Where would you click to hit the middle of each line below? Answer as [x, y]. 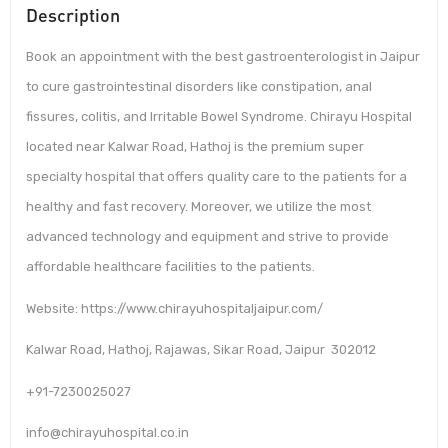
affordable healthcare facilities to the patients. [170, 267]
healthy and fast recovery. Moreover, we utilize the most [198, 207]
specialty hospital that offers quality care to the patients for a [216, 177]
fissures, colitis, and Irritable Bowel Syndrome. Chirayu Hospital [219, 117]
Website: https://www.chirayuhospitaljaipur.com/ [174, 308]
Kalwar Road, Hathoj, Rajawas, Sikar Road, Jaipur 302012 [201, 350]
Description [73, 15]
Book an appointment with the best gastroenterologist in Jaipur [223, 57]
